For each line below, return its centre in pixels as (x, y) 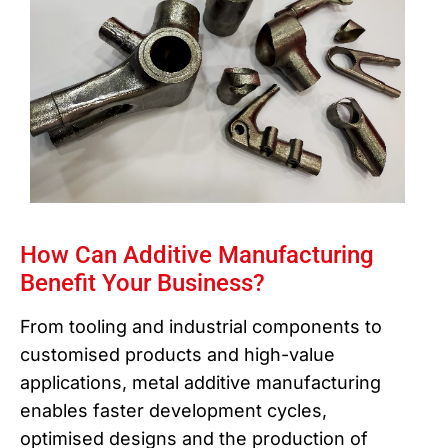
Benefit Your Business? (142, 283)
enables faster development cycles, (173, 411)
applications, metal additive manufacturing (200, 383)
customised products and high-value (177, 355)
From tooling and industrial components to (201, 327)
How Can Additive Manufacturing (197, 255)
